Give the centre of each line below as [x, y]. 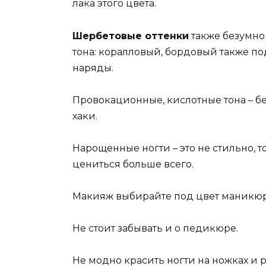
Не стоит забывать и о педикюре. [155, 229]
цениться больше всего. [133, 164]
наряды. [93, 68]
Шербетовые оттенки [131, 36]
